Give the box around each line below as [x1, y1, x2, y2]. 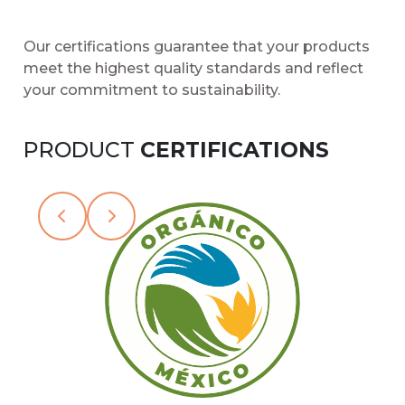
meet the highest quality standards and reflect [24, 60, 363, 78]
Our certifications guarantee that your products [24, 38, 370, 56]
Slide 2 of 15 [37, 193, 120, 211]
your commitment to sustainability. [24, 81, 280, 99]
